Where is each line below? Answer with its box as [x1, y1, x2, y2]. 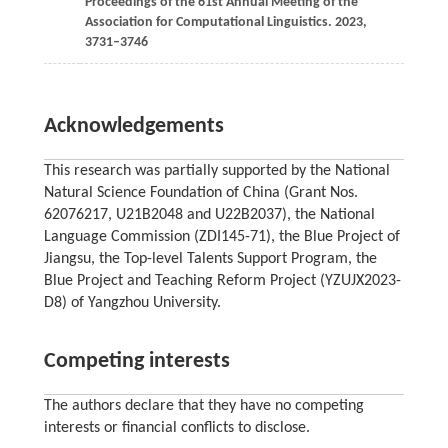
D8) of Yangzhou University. [43, 295, 221, 312]
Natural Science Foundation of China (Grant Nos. [43, 185, 358, 202]
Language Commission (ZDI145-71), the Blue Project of [43, 229, 400, 246]
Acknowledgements [43, 115, 224, 139]
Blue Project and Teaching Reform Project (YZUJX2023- [43, 273, 401, 290]
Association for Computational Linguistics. [84, 15, 335, 31]
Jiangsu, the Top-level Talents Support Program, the [43, 251, 377, 268]
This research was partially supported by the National [43, 163, 390, 180]
